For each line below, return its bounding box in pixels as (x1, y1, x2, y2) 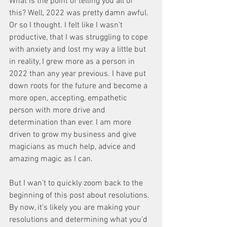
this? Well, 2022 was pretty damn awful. (9, 8, 150, 18)
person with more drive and (9, 105, 107, 116)
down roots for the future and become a (9, 81, 149, 91)
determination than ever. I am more (9, 118, 133, 128)
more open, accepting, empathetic (9, 93, 129, 103)
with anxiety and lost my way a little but (9, 45, 148, 55)
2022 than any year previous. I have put (9, 69, 148, 79)
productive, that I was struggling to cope (9, 32, 150, 43)
